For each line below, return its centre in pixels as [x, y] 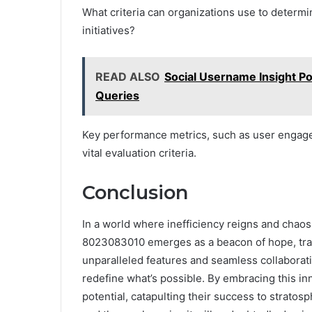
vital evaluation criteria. [139, 153]
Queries [117, 96]
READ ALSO [128, 77]
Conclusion [135, 193]
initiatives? [109, 31]
